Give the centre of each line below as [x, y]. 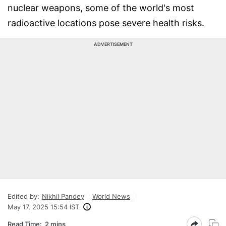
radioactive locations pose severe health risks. [106, 23]
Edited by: [23, 196]
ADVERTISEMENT [113, 44]
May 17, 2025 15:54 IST [43, 207]
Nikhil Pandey [63, 196]
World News [111, 196]
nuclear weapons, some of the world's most [101, 8]
